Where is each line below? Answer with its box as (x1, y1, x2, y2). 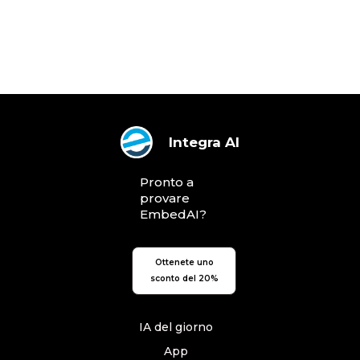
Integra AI (169, 134, 239, 150)
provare (140, 190, 190, 206)
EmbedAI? (140, 207, 207, 222)
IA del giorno (139, 320, 213, 334)
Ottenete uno (154, 257, 214, 268)
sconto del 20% (149, 273, 219, 284)
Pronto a (140, 174, 194, 190)
